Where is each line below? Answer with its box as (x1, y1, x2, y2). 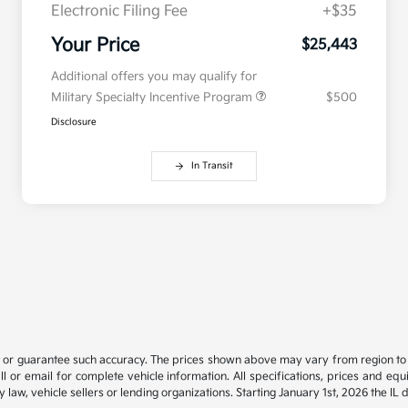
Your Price (51, 35, 139, 57)
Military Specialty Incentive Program (51, 90, 256, 106)
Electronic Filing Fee (51, 3, 188, 21)
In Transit (191, 160, 233, 172)
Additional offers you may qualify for (51, 69, 257, 85)
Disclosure (51, 117, 97, 128)
